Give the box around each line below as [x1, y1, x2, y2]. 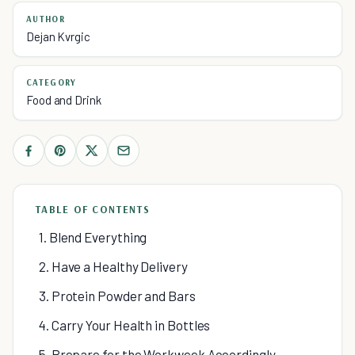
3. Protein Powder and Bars [39, 288, 196, 303]
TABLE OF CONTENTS [36, 203, 151, 216]
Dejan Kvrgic [26, 29, 90, 44]
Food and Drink [26, 93, 101, 107]
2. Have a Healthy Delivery [39, 258, 188, 274]
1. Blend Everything [39, 229, 147, 245]
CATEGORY [26, 77, 77, 88]
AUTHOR [26, 13, 65, 25]
